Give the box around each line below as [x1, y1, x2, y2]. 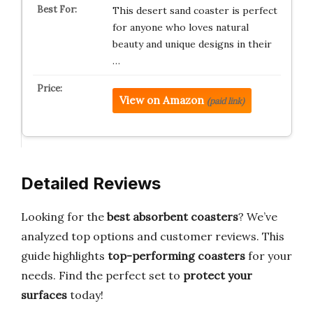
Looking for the [21, 210, 107, 224]
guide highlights [21, 249, 108, 263]
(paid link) [206, 96, 245, 106]
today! [67, 288, 103, 302]
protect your [183, 268, 252, 282]
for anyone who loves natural [112, 21, 249, 34]
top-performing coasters [108, 249, 245, 263]
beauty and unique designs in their [112, 38, 272, 50]
